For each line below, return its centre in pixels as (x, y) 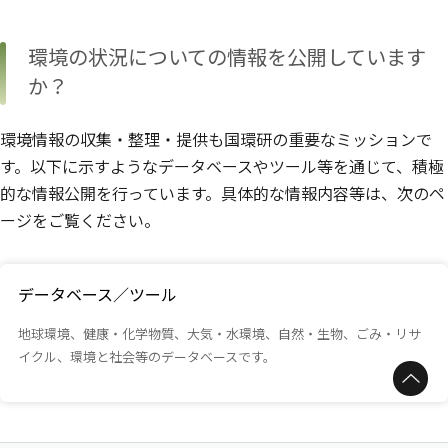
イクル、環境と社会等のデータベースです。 (147, 356)
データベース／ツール (97, 294)
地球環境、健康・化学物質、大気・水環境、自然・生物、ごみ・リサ (219, 333)
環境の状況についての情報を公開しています (227, 56)
